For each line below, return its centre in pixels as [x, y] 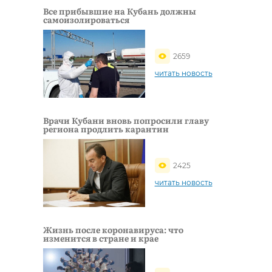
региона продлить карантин [106, 128]
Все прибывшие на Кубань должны [120, 11]
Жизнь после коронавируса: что [113, 230]
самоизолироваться [86, 19]
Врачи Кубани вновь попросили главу [126, 120]
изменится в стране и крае [101, 238]
